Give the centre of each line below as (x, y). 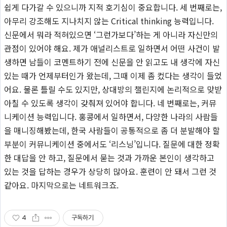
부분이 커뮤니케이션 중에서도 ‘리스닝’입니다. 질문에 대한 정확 (112, 144)
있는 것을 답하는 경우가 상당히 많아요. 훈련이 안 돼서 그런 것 (110, 171)
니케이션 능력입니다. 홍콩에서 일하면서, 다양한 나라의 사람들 (111, 116)
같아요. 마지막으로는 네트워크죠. (61, 185)
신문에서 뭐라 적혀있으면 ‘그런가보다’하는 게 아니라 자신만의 (111, 34)
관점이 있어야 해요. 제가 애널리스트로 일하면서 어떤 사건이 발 (112, 48)
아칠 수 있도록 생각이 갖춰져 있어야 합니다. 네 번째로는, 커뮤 (110, 103)
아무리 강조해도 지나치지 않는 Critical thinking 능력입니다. (109, 21)
